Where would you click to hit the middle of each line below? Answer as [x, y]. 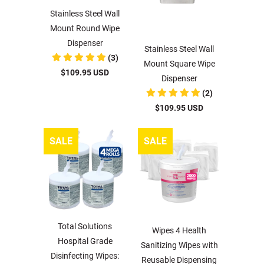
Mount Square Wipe [179, 64]
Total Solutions [85, 226]
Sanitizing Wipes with [179, 245]
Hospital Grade [85, 241]
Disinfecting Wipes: [85, 256]
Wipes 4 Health [179, 230]
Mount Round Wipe [85, 28]
